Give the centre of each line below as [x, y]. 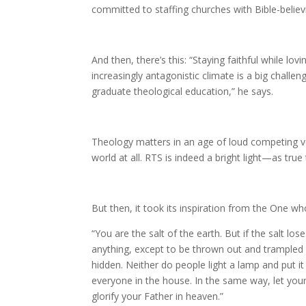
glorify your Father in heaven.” [158, 296]
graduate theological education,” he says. [183, 91]
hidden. [108, 265]
